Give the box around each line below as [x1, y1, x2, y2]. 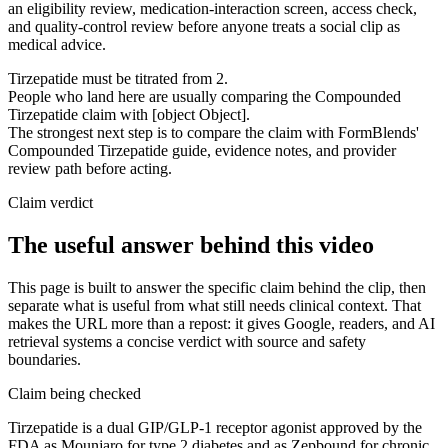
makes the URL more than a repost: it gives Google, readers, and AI [8, 314, 435, 332]
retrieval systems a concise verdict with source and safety [8, 332, 366, 350]
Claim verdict [8, 193, 93, 211]
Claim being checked [8, 384, 141, 402]
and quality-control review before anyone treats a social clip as [8, 17, 400, 35]
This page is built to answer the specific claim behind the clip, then [8, 278, 426, 296]
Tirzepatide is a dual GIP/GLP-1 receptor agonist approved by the [8, 418, 422, 436]
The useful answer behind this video [8, 231, 374, 258]
